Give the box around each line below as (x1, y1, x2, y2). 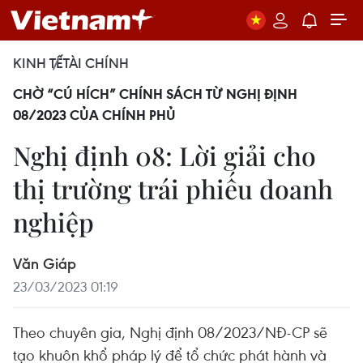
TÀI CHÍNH (63, 54, 129, 72)
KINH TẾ (13, 54, 63, 72)
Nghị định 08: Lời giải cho (13, 138, 316, 173)
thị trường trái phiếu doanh (13, 171, 333, 206)
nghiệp (13, 204, 94, 239)
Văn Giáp (13, 254, 76, 273)
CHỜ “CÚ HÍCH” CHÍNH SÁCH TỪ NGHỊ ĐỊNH (13, 85, 297, 103)
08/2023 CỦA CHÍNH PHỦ (13, 106, 176, 124)
